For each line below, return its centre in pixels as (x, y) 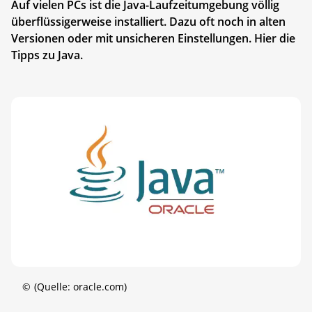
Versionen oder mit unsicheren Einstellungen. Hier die (153, 38)
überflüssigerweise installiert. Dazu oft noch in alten (148, 21)
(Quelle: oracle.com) (80, 286)
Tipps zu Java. (47, 55)
